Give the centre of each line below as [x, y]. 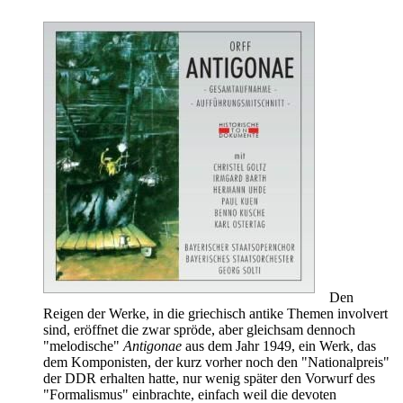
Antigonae [152, 345]
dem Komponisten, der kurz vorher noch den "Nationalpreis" [216, 362]
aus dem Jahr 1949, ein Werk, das [279, 345]
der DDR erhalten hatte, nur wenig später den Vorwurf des [209, 378]
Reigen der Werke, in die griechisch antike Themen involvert [215, 313]
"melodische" [83, 345]
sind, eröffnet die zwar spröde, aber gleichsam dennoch [199, 329]
